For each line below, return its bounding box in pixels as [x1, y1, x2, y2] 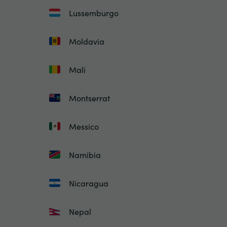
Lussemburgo [69, 7, 119, 18]
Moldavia [69, 35, 104, 47]
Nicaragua [69, 177, 108, 188]
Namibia [69, 149, 101, 160]
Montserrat [69, 92, 110, 103]
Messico [69, 121, 99, 132]
